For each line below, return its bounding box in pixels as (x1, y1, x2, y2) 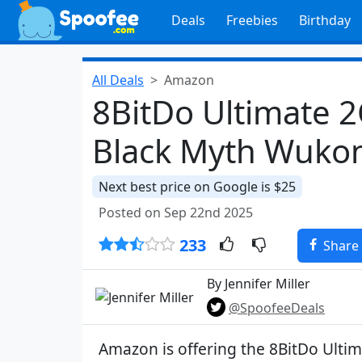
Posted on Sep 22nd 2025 (99, 204, 253, 221)
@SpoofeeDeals (229, 299, 325, 317)
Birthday (298, 11, 351, 29)
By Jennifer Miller (207, 275, 310, 293)
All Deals (92, 71, 144, 89)
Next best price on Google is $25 (99, 178, 296, 196)
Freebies (225, 11, 278, 29)
